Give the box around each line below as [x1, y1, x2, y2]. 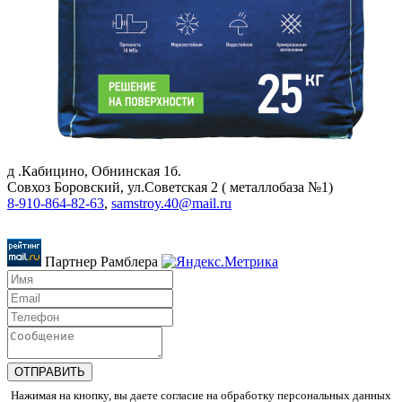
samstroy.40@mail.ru [111, 195, 232, 211]
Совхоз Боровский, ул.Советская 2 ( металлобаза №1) [7, 179, 333, 195]
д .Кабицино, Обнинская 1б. [7, 162, 181, 179]
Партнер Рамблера [45, 253, 162, 269]
